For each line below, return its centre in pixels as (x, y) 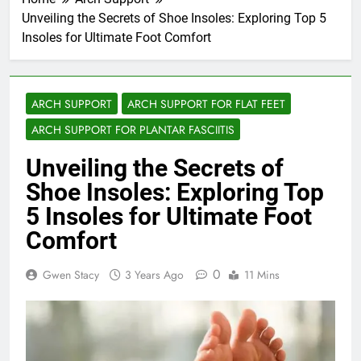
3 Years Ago (154, 275)
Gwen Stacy (71, 275)
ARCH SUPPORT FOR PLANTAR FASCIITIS (133, 130)
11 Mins (262, 275)
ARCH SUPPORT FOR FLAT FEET (206, 104)
